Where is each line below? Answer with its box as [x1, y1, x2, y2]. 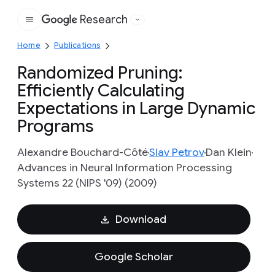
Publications [54, 41, 101, 50]
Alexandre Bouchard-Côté [17, 145, 148, 159]
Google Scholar [95, 250, 173, 263]
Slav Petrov [149, 145, 204, 159]
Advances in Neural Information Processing [17, 161, 232, 174]
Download [115, 212, 166, 226]
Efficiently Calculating [17, 80, 185, 101]
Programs [17, 115, 93, 137]
